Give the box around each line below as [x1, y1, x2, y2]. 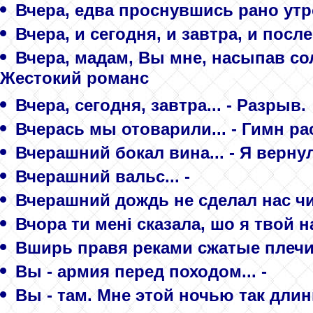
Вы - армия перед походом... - [15, 261, 267, 281]
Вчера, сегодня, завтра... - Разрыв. [15, 95, 306, 115]
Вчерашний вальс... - [15, 166, 190, 186]
